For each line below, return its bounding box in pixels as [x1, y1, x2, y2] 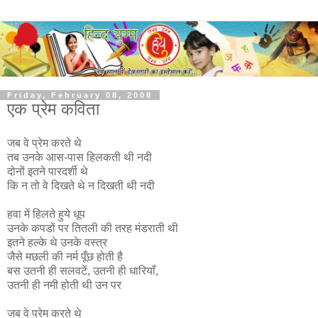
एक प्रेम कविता [7, 99, 99, 119]
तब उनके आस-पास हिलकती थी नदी [7, 150, 152, 163]
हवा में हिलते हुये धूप [7, 207, 85, 220]
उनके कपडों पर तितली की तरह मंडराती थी [7, 221, 178, 234]
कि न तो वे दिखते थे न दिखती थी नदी [7, 179, 155, 192]
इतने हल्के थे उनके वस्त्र [7, 236, 107, 248]
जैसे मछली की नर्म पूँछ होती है [7, 250, 123, 263]
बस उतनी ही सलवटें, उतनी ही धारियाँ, [7, 264, 158, 277]
